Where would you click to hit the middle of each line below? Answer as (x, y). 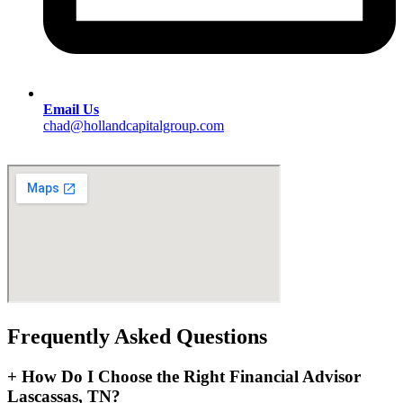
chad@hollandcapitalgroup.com (134, 126)
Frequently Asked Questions (137, 336)
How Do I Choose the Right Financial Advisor (189, 376)
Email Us (71, 110)
